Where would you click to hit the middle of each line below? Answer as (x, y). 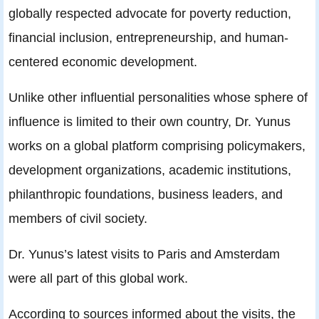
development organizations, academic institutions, (150, 170)
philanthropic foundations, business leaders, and (146, 194)
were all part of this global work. (98, 278)
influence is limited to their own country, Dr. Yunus (150, 122)
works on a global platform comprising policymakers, (157, 146)
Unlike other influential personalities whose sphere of (158, 98)
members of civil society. (78, 219)
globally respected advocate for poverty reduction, (150, 14)
